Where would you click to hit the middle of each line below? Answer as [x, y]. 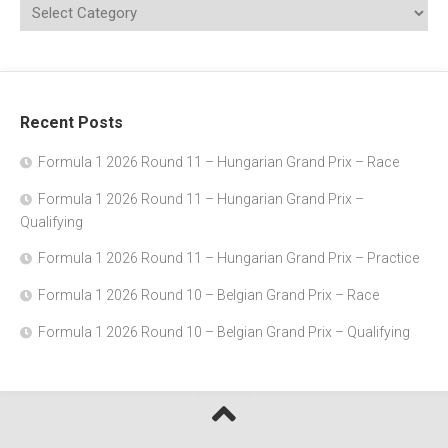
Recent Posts [71, 122]
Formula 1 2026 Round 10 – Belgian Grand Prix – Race [208, 295]
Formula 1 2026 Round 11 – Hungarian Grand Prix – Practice [228, 258]
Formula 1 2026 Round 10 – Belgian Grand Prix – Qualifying [224, 332]
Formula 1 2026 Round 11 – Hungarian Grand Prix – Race [218, 162]
